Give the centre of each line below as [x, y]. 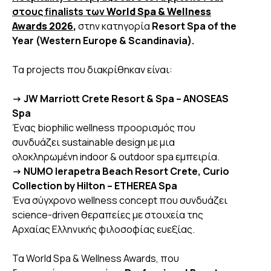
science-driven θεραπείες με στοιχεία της [108, 215]
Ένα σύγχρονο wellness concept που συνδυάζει [120, 201]
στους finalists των [59, 12]
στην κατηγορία [114, 26]
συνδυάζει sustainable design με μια [93, 142]
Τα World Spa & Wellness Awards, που [96, 259]
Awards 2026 [43, 26]
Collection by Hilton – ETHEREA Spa [95, 186]
